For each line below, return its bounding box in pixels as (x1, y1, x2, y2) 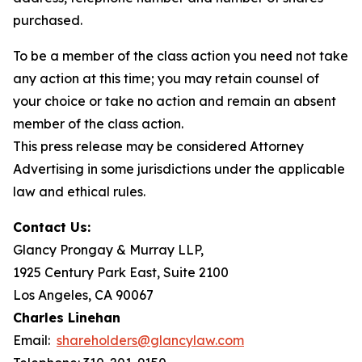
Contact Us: (13, 219, 90, 235)
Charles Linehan (13, 309, 120, 326)
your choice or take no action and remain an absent (13, 93, 336, 109)
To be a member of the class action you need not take (13, 48, 348, 64)
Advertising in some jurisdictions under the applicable (13, 161, 345, 177)
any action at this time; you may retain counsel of (13, 70, 319, 86)
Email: (13, 332, 57, 348)
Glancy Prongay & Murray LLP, (13, 242, 204, 258)
